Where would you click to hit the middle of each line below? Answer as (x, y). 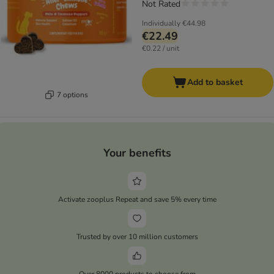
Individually (161, 24)
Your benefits (137, 153)
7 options (72, 94)
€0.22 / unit (161, 49)
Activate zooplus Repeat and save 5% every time (137, 199)
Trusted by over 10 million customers (137, 236)
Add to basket (215, 83)
